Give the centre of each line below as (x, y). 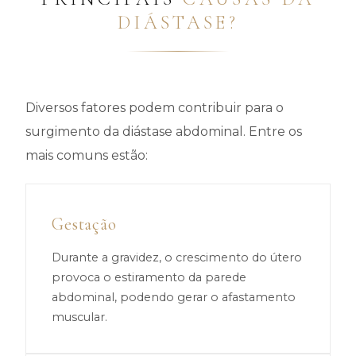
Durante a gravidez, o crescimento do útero (177, 257)
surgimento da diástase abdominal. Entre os (164, 132)
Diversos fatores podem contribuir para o (155, 108)
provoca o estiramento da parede (149, 277)
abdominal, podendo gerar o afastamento (174, 297)
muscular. (79, 317)
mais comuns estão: (87, 155)
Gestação (84, 224)
